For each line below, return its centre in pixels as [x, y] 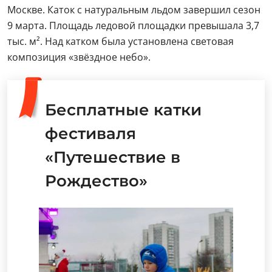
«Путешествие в [113, 157]
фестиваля [90, 133]
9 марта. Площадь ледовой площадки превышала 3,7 [133, 25]
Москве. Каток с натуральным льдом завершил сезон [134, 9]
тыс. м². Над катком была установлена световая [121, 41]
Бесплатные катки [123, 110]
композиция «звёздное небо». [79, 57]
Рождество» [96, 181]
